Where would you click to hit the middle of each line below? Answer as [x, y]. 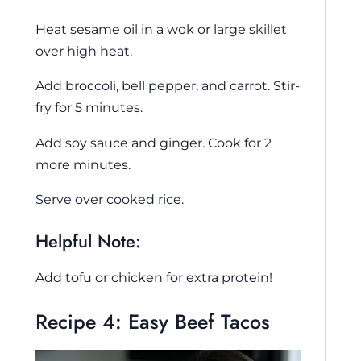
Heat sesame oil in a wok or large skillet [161, 29]
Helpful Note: [88, 241]
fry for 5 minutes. [89, 108]
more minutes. [83, 164]
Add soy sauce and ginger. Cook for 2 [154, 142]
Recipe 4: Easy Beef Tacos [153, 321]
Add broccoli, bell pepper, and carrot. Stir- [168, 86]
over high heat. [84, 50]
